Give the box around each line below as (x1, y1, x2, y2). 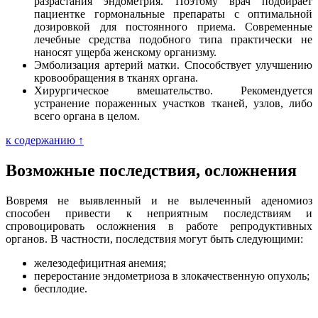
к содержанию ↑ (6, 133, 84, 146)
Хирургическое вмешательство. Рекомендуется (34, 84, 312, 97)
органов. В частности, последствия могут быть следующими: (6, 232, 303, 245)
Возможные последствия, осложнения (6, 160, 297, 180)
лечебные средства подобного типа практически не (34, 33, 312, 45)
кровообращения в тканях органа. (34, 71, 198, 84)
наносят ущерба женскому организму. (34, 45, 216, 58)
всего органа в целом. (34, 109, 140, 122)
